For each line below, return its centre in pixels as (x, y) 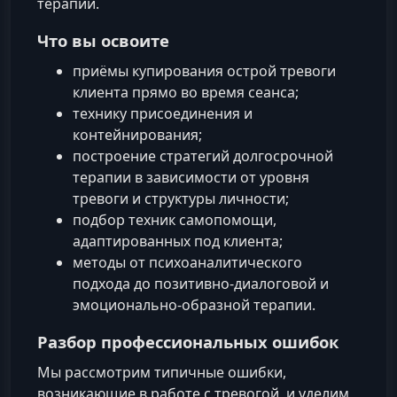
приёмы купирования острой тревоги (204, 70)
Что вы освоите (103, 40)
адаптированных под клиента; (178, 241)
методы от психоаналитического (187, 262)
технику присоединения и (163, 113)
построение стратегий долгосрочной (203, 156)
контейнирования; (137, 134)
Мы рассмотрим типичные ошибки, (162, 372)
